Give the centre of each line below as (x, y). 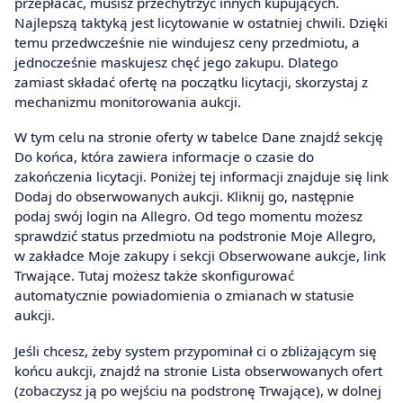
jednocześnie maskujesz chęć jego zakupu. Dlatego (176, 63)
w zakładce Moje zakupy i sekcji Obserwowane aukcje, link (200, 256)
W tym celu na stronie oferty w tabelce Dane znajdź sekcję (199, 137)
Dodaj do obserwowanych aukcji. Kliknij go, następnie (184, 197)
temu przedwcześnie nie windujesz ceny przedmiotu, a (187, 43)
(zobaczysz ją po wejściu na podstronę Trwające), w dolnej (198, 390)
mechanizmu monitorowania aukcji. (128, 102)
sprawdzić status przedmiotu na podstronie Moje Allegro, (195, 236)
